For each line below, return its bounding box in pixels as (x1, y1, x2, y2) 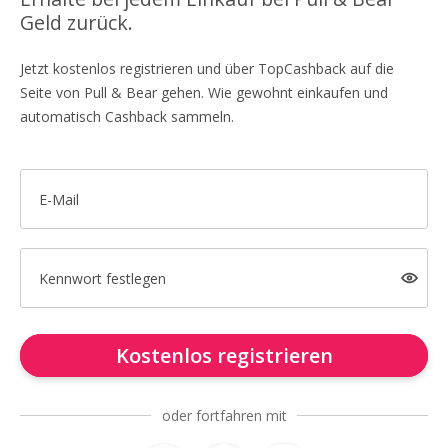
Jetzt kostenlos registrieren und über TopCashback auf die (20, 59, 394, 78)
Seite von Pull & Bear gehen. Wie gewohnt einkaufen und (20, 83, 388, 102)
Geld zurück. (20, 9, 133, 36)
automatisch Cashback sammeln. (20, 107, 234, 126)
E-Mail (38, 189, 79, 209)
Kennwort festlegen (38, 268, 166, 288)
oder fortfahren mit (161, 406, 287, 425)
